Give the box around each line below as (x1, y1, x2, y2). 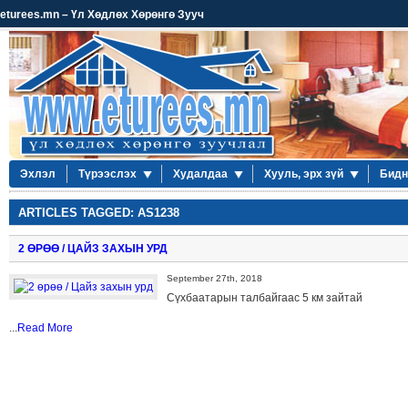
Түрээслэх (78, 168, 137, 180)
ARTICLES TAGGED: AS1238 (18, 206, 179, 219)
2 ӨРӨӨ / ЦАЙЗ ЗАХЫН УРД (18, 242, 168, 255)
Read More (17, 321, 73, 334)
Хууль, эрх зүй (264, 168, 343, 180)
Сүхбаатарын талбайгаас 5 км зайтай (167, 291, 362, 304)
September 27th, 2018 (167, 273, 262, 283)
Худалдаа (173, 168, 228, 180)
